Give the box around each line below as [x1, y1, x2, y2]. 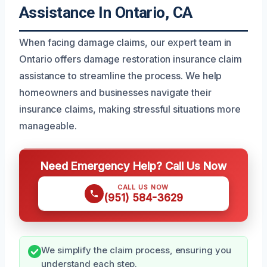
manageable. [19, 120, 77, 132]
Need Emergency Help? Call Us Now [41, 159, 226, 173]
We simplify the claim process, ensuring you [41, 245, 231, 256]
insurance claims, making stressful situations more [19, 103, 241, 116]
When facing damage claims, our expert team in [19, 36, 232, 49]
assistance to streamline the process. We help [19, 70, 222, 82]
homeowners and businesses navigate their [19, 86, 212, 99]
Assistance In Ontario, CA [19, 4, 193, 22]
